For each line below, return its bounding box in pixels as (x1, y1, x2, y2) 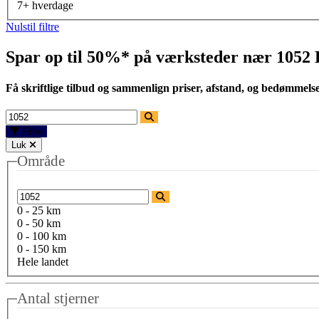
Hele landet (17, 256, 68, 268)
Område (17, 152, 65, 170)
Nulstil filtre (6, 20, 59, 33)
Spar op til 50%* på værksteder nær (6, 47, 276, 66)
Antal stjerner (17, 290, 99, 307)
